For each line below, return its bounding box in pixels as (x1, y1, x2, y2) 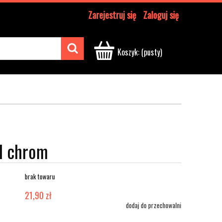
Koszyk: (117, 46, 139, 58)
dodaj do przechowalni (125, 200, 181, 211)
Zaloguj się (143, 8, 179, 21)
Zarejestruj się (88, 8, 136, 21)
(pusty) (141, 46, 162, 58)
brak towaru (24, 171, 55, 182)
